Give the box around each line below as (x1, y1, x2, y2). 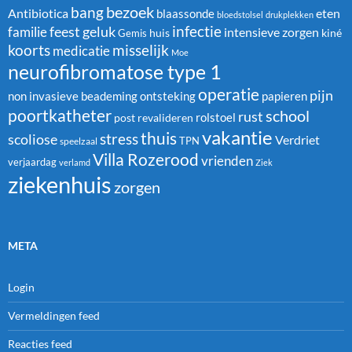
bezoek (106, 2, 154, 22)
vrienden (201, 152, 253, 170)
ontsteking (140, 89, 196, 104)
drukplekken (266, 9, 313, 20)
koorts (8, 41, 50, 60)
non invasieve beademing (8, 89, 137, 104)
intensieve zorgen (224, 24, 319, 40)
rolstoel (196, 110, 236, 125)
